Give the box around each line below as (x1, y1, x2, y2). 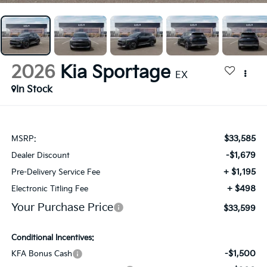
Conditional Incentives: (11, 232, 94, 243)
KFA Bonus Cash (11, 249, 72, 259)
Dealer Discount (11, 150, 70, 160)
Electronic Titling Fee (11, 184, 88, 194)
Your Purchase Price (11, 201, 113, 214)
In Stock (15, 84, 52, 96)
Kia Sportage (60, 62, 170, 84)
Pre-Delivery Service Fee (11, 167, 100, 177)
